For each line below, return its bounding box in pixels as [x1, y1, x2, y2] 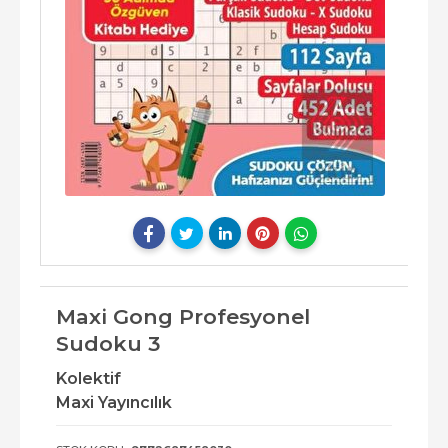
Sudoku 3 [56, 331, 160, 357]
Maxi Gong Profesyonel [56, 304, 310, 330]
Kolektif [56, 369, 121, 389]
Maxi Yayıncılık [56, 393, 172, 413]
